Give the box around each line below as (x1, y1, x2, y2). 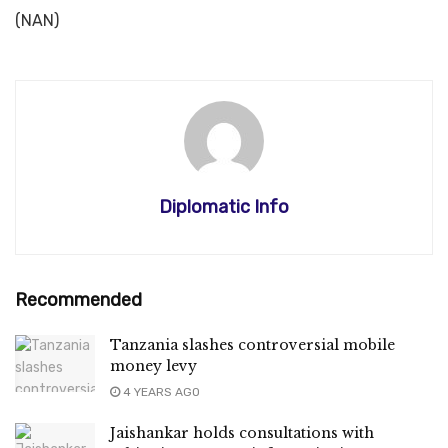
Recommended (15, 288, 142, 311)
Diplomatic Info (159, 195, 289, 218)
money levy (110, 356, 197, 375)
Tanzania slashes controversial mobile (110, 335, 395, 354)
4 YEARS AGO (120, 384, 200, 399)
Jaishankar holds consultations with (110, 423, 374, 442)
